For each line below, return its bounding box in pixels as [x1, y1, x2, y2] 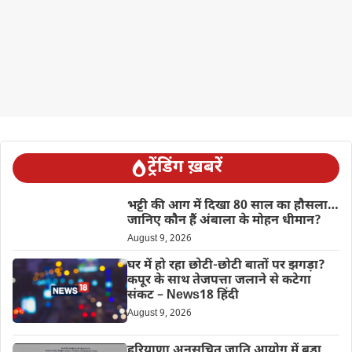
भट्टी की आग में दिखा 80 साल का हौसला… [126, 197, 339, 214]
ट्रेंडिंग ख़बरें [147, 156, 222, 179]
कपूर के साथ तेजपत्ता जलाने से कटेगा [126, 272, 311, 289]
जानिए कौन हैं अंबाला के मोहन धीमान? [126, 212, 321, 229]
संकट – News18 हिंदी [126, 287, 239, 304]
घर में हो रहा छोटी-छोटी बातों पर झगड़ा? [126, 257, 325, 274]
